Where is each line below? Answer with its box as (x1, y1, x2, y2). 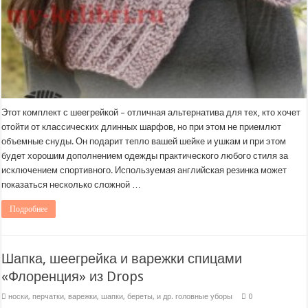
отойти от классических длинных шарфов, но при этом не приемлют (1, 122, 282, 133)
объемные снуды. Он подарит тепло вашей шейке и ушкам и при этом (1, 136, 287, 147)
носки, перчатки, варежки (8, 292, 98, 302)
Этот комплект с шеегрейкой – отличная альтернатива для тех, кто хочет (1, 107, 301, 118)
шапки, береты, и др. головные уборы (101, 292, 233, 302)
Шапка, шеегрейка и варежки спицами (1, 250, 243, 267)
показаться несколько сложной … (1, 179, 142, 190)
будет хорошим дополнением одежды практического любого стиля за (1, 151, 289, 162)
